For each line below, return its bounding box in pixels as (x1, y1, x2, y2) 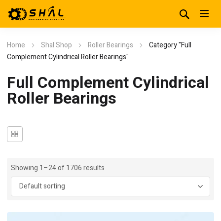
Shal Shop (41, 40, 72, 50)
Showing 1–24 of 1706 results (11, 163, 105, 173)
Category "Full (149, 40, 191, 50)
